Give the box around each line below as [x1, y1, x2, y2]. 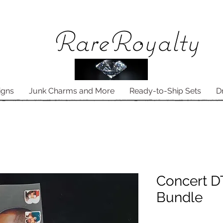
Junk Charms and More [29, 86, 114, 96]
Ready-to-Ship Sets [129, 86, 201, 96]
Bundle [156, 189, 203, 206]
